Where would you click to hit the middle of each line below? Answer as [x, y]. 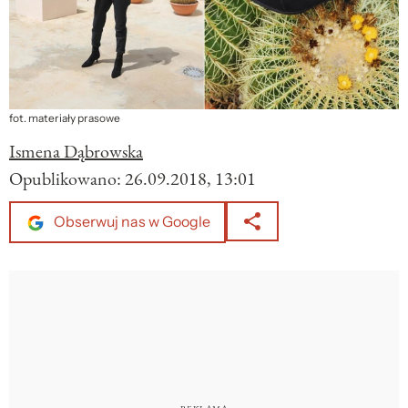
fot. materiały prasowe [65, 119]
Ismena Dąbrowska [76, 152]
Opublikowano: [67, 179]
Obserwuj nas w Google [131, 222]
